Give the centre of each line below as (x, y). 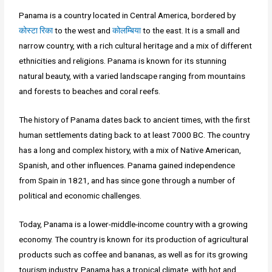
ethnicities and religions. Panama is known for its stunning (123, 61)
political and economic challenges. (80, 196)
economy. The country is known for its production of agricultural (134, 240)
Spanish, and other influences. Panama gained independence (127, 165)
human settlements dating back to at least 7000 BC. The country (134, 135)
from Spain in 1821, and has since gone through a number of (127, 181)
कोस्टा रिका (36, 31)
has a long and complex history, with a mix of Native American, (130, 150)
